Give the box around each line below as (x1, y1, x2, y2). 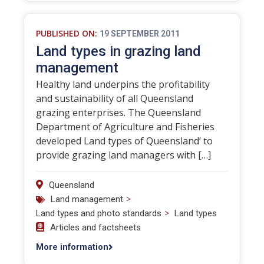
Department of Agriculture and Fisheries (36, 120, 214, 133)
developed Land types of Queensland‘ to (36, 134, 213, 147)
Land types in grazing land (36, 43, 201, 60)
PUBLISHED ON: (36, 28, 97, 39)
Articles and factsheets (50, 222, 141, 233)
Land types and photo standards (36, 208, 161, 219)
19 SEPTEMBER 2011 (100, 29, 180, 38)
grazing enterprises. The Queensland (36, 106, 201, 119)
